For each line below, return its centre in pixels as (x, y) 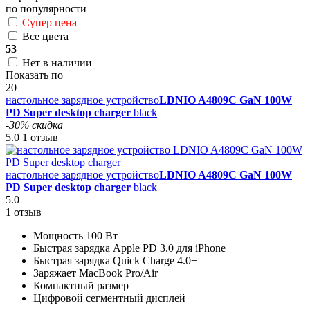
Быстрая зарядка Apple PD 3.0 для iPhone (129, 248)
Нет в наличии (57, 63)
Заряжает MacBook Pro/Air (95, 273)
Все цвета (45, 37)
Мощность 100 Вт (75, 236)
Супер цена (49, 23)
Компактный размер (81, 286)
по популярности (46, 9)
